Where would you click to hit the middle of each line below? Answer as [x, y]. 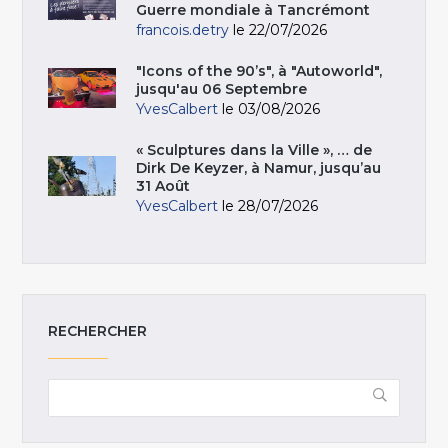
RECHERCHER [98, 331]
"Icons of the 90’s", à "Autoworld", [259, 71]
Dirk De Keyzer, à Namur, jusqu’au [259, 168]
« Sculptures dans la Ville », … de [254, 150]
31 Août [163, 186]
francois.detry [183, 30]
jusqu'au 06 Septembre [222, 89]
